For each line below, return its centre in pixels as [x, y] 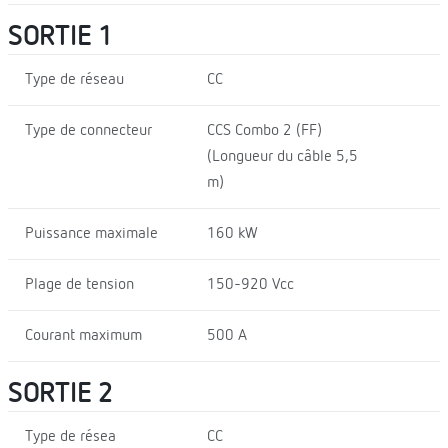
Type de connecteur [88, 130]
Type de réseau [74, 79]
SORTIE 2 [60, 393]
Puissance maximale [91, 233]
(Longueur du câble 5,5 [282, 156]
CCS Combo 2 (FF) [264, 130]
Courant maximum [83, 335]
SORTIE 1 [60, 36]
